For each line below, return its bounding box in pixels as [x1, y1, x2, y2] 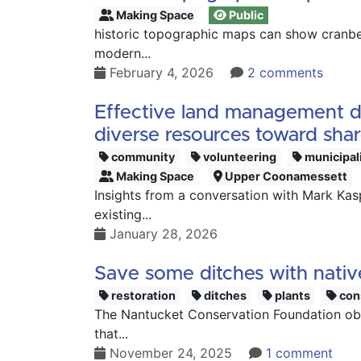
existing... [94, 206, 151, 222]
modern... [94, 45, 151, 61]
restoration [109, 288, 176, 302]
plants [272, 288, 311, 302]
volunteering [201, 150, 277, 164]
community [109, 150, 176, 164]
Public [226, 8, 264, 22]
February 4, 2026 [106, 64, 218, 81]
